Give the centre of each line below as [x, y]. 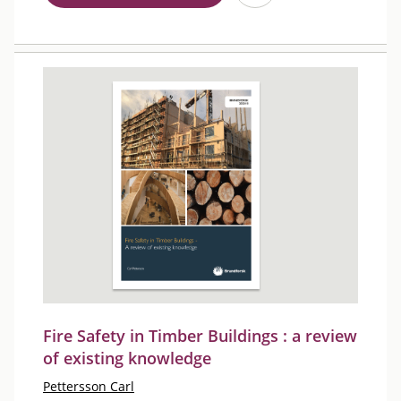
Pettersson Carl [89, 386]
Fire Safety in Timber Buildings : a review [200, 336]
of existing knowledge [127, 358]
